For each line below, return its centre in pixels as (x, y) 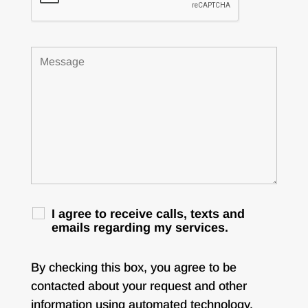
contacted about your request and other (139, 286)
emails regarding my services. (140, 227)
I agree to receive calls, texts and (148, 213)
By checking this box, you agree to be (134, 267)
